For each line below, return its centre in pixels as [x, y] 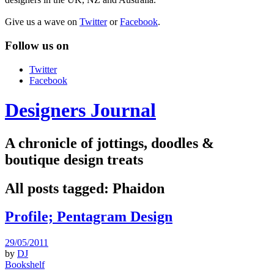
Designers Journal [80, 110]
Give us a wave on [42, 22]
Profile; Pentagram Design [89, 217]
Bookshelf [25, 265]
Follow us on [37, 46]
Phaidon [139, 188]
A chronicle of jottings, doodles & [109, 143]
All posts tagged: [59, 188]
